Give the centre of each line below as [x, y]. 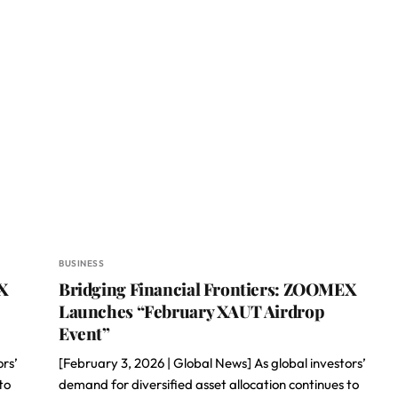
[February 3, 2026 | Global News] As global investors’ [212, 363]
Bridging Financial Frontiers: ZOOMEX [207, 289]
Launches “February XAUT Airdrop [192, 311]
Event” [84, 333]
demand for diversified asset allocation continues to [209, 384]
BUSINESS [81, 263]
